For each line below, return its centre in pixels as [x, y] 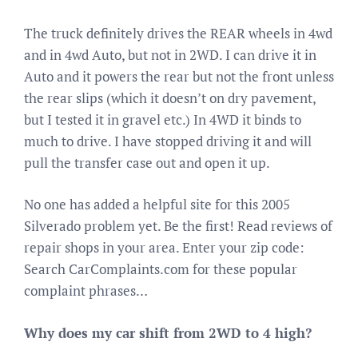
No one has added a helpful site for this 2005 [157, 204]
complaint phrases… [86, 290]
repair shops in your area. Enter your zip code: [164, 247]
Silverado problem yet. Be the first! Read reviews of [178, 226]
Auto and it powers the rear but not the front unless [179, 76]
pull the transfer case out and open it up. [147, 162]
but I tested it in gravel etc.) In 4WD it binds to [163, 119]
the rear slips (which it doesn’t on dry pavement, [170, 97]
